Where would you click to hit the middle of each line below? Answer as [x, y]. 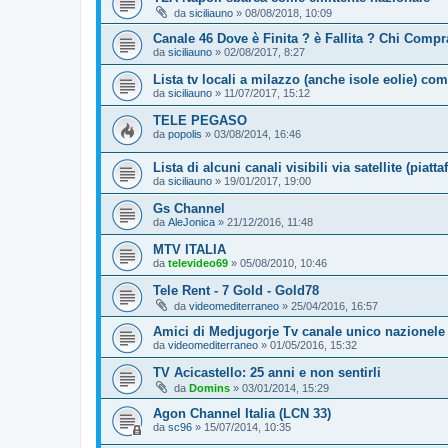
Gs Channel [189, 208]
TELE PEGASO [200, 120]
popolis [185, 133]
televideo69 [198, 262]
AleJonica [191, 221]
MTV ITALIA [189, 249]
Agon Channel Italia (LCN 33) [242, 413]
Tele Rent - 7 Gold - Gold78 [236, 290]
